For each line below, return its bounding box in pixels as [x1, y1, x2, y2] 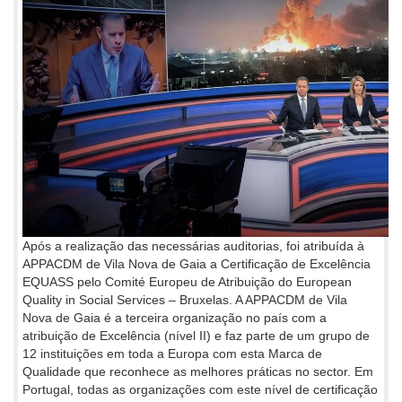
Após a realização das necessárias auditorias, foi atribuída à [22, 238, 364, 253]
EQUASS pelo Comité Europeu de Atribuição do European [22, 274, 352, 289]
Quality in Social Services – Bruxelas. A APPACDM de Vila [22, 292, 347, 307]
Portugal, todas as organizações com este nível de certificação [22, 381, 378, 397]
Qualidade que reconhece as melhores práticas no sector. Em [22, 363, 373, 379]
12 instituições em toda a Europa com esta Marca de [22, 345, 322, 361]
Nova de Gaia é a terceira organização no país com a [22, 310, 327, 325]
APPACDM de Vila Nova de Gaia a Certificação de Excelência [22, 256, 371, 271]
